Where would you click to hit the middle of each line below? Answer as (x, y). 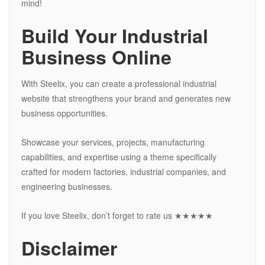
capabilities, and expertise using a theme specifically (119, 157)
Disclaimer (69, 248)
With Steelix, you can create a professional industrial (119, 84)
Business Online (96, 57)
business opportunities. (64, 113)
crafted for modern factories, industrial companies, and (124, 172)
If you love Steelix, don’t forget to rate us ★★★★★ (117, 216)
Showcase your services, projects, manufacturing (113, 142)
